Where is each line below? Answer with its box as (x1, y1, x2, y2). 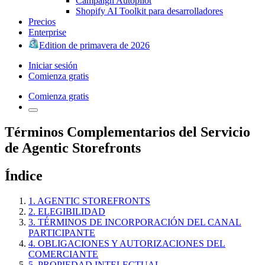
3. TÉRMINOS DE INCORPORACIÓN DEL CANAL (28, 216, 241, 227)
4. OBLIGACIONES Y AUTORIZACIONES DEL (28, 238, 225, 248)
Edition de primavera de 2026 (39, 40, 150, 50)
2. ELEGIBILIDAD (28, 206, 105, 216)
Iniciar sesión (28, 60, 77, 70)
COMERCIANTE (28, 248, 98, 259)
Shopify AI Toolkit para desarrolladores (76, 5, 223, 16)
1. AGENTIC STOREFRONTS (28, 195, 150, 206)
